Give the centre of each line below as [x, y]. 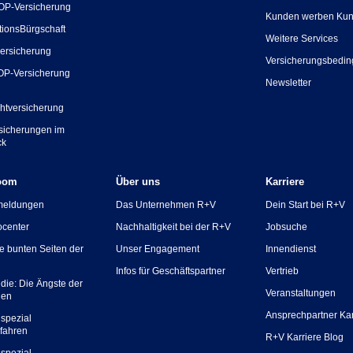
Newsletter [289, 83]
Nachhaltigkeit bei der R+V [173, 227]
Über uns [137, 182]
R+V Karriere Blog [305, 337]
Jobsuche [287, 227]
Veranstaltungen [301, 293]
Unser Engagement [157, 249]
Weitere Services [302, 39]
